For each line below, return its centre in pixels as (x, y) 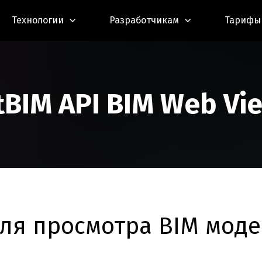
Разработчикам (144, 20)
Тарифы (243, 20)
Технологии (38, 20)
